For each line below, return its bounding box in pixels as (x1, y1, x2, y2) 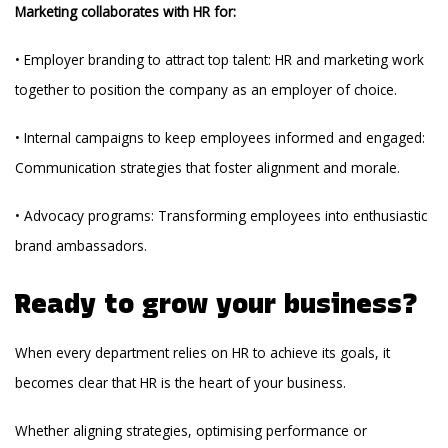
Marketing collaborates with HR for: (15, 2, 237, 21)
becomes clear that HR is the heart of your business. (15, 373, 347, 392)
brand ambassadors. (15, 235, 148, 255)
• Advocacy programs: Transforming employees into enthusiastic (15, 205, 428, 225)
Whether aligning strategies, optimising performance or (15, 420, 368, 440)
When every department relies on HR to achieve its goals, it (15, 343, 391, 362)
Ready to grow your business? (15, 287, 419, 321)
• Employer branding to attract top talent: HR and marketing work (15, 49, 425, 69)
